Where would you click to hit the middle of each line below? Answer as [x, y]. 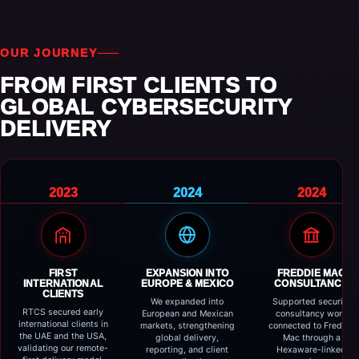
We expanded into [187, 302]
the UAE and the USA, [63, 336]
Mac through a [311, 338]
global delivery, [187, 338]
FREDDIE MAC [311, 273]
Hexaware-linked [311, 350]
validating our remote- [63, 348]
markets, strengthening [187, 326]
